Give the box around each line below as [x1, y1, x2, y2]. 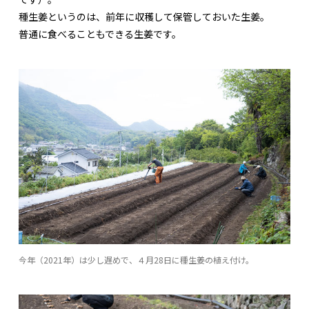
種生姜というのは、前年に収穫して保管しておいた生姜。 [19, 9, 270, 23]
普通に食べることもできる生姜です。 [19, 26, 181, 41]
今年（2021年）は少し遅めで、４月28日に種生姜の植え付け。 [19, 253, 254, 266]
